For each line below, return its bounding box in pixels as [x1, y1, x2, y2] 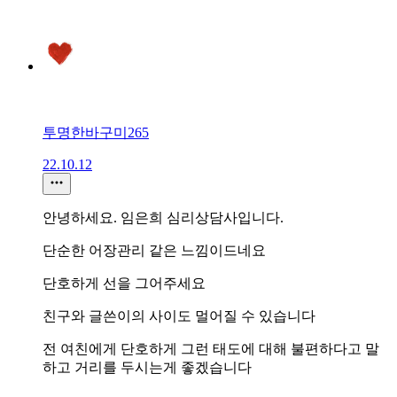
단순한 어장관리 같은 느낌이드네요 [43, 242, 266, 258]
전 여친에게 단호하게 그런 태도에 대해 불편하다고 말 [43, 340, 379, 356]
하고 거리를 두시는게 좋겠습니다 [43, 359, 252, 375]
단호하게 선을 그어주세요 [43, 275, 206, 291]
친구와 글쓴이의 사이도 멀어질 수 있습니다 [43, 307, 315, 323]
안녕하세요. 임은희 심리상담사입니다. [43, 209, 284, 225]
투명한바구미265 [43, 124, 149, 140]
